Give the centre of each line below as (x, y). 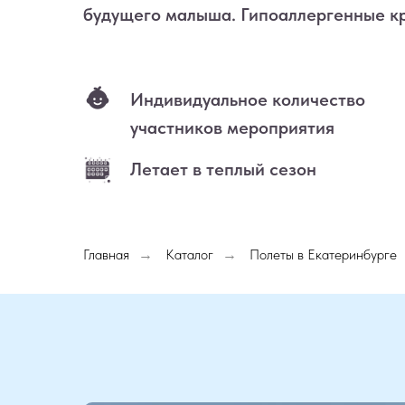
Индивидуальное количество (248, 99)
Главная (106, 254)
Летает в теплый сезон (223, 169)
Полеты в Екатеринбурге (323, 254)
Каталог (189, 254)
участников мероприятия (232, 127)
